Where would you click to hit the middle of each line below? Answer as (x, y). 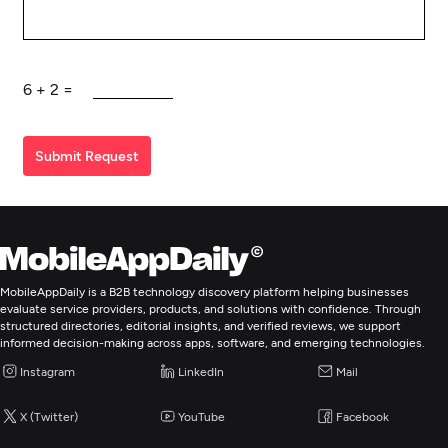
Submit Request (87, 156)
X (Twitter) (49, 416)
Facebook (362, 416)
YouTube (202, 416)
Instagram (47, 371)
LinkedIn (201, 371)
